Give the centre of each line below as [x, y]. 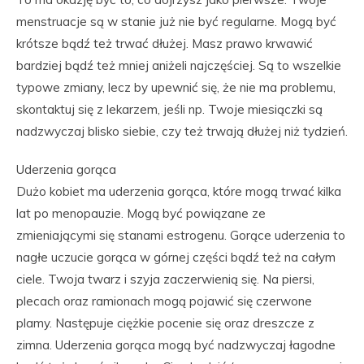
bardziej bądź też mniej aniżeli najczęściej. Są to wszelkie [179, 65]
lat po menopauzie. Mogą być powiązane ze [141, 213]
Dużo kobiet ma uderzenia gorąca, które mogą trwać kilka [179, 191]
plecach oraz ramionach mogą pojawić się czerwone [164, 301]
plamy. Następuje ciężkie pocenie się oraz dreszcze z [165, 323]
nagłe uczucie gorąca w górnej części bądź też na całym [176, 257]
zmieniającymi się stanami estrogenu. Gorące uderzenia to [181, 235]
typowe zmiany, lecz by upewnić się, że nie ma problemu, [176, 87]
